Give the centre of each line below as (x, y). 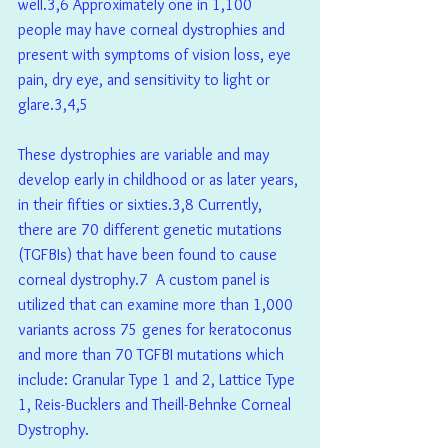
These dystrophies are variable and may (145, 155)
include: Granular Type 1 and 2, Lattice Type (158, 380)
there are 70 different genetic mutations (152, 230)
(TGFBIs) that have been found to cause (149, 255)
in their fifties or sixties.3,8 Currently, (142, 205)
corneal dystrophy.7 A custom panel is (146, 280)
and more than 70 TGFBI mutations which (153, 355)
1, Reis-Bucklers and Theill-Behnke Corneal (156, 405)
